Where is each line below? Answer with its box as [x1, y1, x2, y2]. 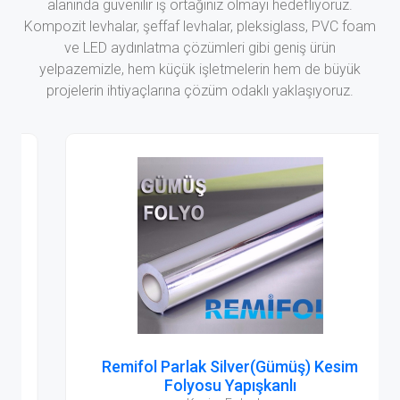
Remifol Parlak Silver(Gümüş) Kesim [71, 357, 329, 376]
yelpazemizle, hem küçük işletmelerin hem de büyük [38, 61, 361, 78]
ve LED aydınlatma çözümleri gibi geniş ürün [63, 39, 336, 56]
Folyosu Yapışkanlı [133, 376, 266, 395]
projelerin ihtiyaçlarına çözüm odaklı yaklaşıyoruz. [46, 82, 354, 99]
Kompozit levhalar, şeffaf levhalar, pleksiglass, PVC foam [23, 18, 376, 35]
